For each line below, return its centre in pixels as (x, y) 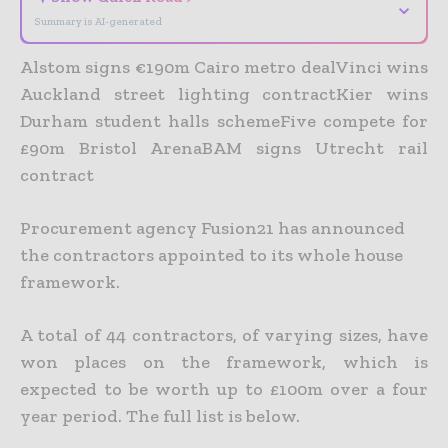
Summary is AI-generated (98, 21)
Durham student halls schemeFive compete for (224, 120)
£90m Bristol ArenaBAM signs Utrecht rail (224, 147)
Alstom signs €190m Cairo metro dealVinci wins (224, 66)
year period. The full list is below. (160, 415)
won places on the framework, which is (224, 361)
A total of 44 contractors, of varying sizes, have (224, 334)
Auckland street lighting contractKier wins (224, 93)
